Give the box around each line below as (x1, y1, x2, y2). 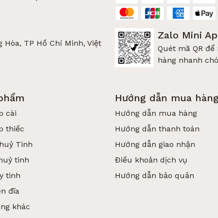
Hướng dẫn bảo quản (115, 171, 194, 180)
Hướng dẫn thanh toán (115, 124, 200, 133)
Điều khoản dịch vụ (115, 155, 187, 164)
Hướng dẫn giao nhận (115, 140, 195, 149)
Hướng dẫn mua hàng (115, 109, 197, 118)
